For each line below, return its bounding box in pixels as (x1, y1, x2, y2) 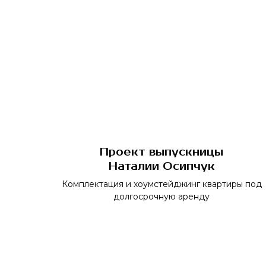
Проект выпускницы (100, 145, 223, 159)
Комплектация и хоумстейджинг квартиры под (61, 179, 262, 189)
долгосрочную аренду (113, 191, 210, 202)
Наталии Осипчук (108, 160, 215, 173)
